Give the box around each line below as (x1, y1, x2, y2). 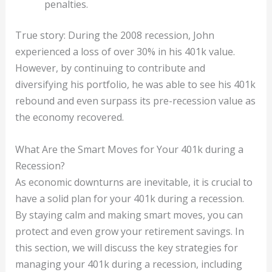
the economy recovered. (15, 110, 124, 124)
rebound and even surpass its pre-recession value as (15, 93, 256, 107)
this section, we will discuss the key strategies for (15, 240, 238, 254)
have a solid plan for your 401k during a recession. (15, 191, 244, 205)
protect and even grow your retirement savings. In (15, 224, 244, 238)
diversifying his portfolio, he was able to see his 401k (15, 77, 256, 91)
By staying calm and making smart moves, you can (15, 208, 243, 222)
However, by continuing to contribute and (15, 61, 205, 75)
